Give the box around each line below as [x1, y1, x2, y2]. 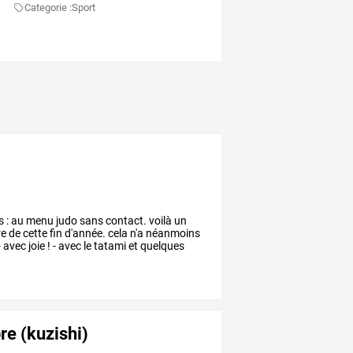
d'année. [62, 227, 106, 240]
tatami [91, 240, 127, 253]
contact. [103, 214, 147, 228]
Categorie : [24, 2, 72, 14]
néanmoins [143, 227, 201, 240]
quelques [138, 240, 185, 253]
